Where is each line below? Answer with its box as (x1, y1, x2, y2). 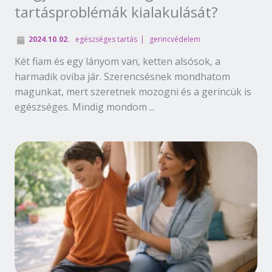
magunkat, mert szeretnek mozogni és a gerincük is (15, 84, 251, 98)
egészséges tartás (75, 33, 137, 44)
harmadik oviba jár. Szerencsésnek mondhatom (15, 69, 230, 83)
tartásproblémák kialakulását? (15, 1, 218, 22)
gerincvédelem (149, 33, 200, 44)
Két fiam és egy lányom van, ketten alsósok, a (15, 54, 220, 68)
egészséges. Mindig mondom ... (15, 100, 155, 114)
